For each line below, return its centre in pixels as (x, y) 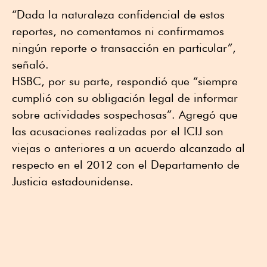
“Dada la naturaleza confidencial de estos (118, 14)
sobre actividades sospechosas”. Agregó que (125, 114)
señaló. (30, 64)
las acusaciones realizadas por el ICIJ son (118, 131)
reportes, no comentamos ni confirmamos (118, 31)
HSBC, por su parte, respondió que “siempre (125, 81)
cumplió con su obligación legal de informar (125, 97)
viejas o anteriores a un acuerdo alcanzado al (128, 148)
